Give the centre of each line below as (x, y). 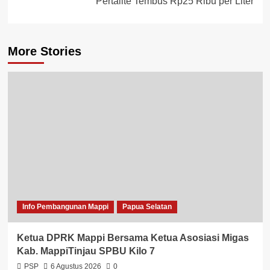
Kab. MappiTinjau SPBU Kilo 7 (86, 251)
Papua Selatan (147, 206)
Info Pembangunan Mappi (65, 206)
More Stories (44, 51)
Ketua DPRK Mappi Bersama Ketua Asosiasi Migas (133, 237)
